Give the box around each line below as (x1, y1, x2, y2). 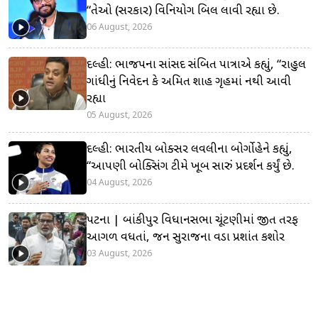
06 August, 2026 (87, 21, 152, 33)
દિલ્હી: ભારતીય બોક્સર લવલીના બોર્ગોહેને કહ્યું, (87, 141, 292, 158)
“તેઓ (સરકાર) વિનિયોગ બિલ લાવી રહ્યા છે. (87, 3, 280, 19)
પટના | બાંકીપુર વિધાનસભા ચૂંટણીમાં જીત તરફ (87, 212, 298, 229)
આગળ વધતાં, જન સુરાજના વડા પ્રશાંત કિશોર (87, 229, 285, 246)
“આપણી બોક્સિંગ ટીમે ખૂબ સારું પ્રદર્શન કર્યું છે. (87, 158, 295, 175)
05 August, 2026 (87, 109, 152, 121)
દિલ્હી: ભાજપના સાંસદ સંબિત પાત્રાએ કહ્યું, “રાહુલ (87, 57, 306, 73)
